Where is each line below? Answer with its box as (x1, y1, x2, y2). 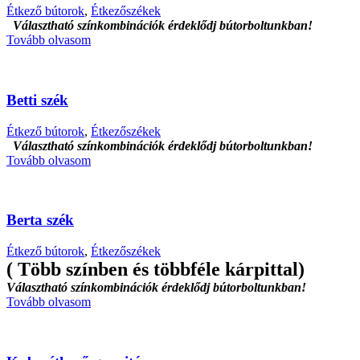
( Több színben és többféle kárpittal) (6, 258, 305, 280)
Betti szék (6, 91, 68, 108)
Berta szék (6, 211, 74, 229)
